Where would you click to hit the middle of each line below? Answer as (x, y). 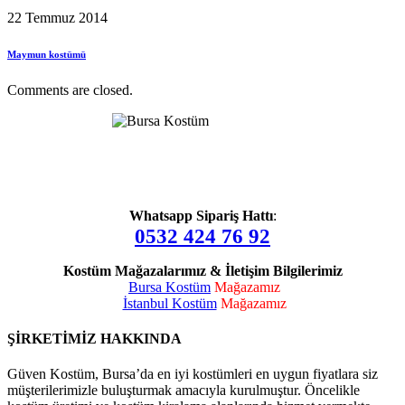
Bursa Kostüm (170, 287)
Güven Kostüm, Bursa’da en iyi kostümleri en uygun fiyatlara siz (193, 374)
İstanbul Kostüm (170, 303)
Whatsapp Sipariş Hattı (201, 215)
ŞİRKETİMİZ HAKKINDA (94, 339)
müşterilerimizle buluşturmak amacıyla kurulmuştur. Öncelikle (184, 391)
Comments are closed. (70, 89)
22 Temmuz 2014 (57, 17)
